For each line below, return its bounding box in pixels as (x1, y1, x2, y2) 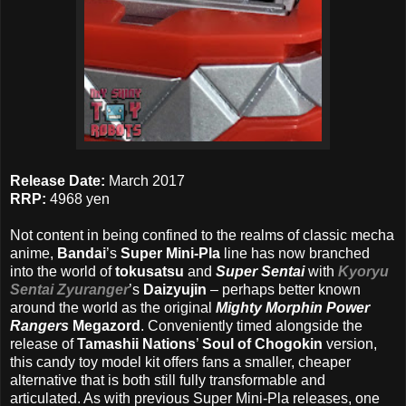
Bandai (57, 246, 106, 262)
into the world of (10, 264, 111, 280)
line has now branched (220, 246, 370, 262)
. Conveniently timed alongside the (140, 318, 362, 334)
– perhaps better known (207, 282, 361, 298)
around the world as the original (10, 300, 216, 316)
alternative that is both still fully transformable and (10, 372, 325, 389)
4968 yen (50, 191, 113, 208)
